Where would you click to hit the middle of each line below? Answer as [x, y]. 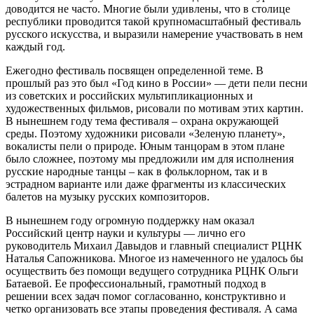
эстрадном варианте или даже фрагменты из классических [146, 184]
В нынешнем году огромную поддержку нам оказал [130, 220]
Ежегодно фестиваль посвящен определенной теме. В [135, 70]
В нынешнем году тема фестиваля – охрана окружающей [142, 121]
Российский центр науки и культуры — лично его [125, 233]
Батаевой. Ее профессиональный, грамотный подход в [136, 283]
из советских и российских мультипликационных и [129, 95]
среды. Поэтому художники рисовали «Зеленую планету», [145, 133]
